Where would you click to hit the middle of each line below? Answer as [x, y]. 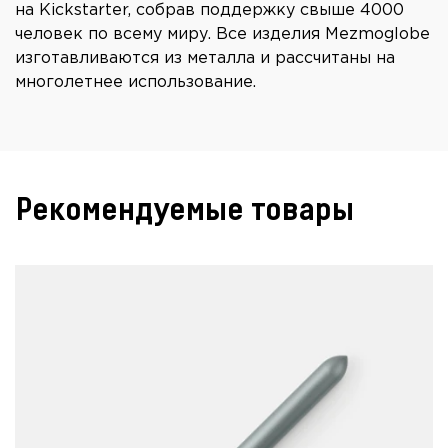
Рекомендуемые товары [184, 210]
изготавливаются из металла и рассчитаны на [205, 59]
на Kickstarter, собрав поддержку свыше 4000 [209, 11]
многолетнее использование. [135, 83]
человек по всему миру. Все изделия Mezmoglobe [222, 35]
